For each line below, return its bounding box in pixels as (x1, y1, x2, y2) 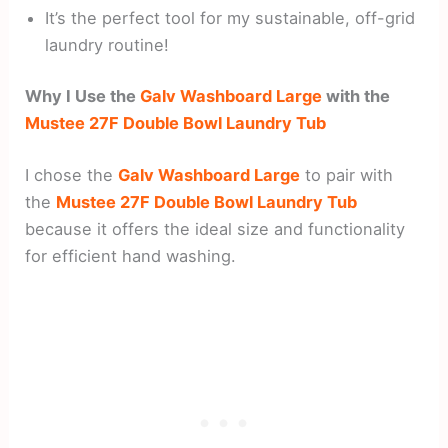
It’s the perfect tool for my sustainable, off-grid (45, 7, 416, 28)
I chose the (25, 165, 119, 186)
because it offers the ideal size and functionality (25, 219, 406, 240)
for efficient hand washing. (25, 246, 237, 267)
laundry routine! (45, 34, 170, 55)
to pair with (300, 165, 394, 186)
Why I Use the (25, 86, 141, 107)
